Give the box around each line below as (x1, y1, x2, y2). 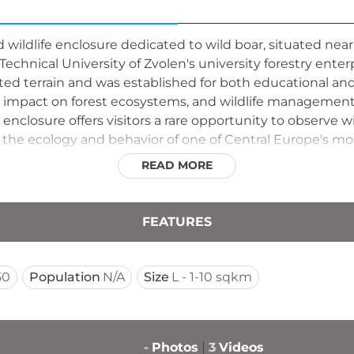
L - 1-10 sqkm (171, 269, 252, 284)
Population (29, 269, 100, 284)
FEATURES (142, 213, 212, 229)
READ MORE (141, 157, 213, 172)
